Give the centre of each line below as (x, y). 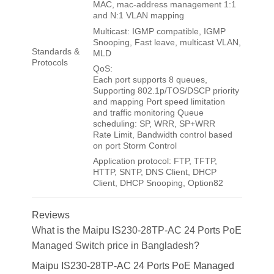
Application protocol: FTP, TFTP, (155, 161)
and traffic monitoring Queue (148, 112)
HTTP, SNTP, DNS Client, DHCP (154, 172)
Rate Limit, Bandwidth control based (162, 134)
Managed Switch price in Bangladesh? (115, 246)
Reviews (50, 215)
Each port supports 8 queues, (150, 79)
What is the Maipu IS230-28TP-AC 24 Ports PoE (136, 231)
